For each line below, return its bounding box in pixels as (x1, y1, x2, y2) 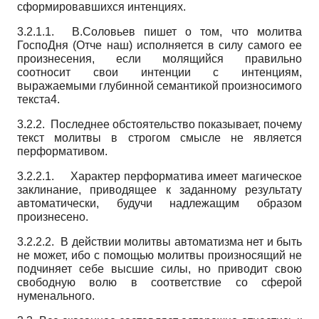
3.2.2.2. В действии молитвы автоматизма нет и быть (17, 235, 302, 248)
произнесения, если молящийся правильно (17, 52, 302, 65)
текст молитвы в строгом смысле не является (17, 131, 302, 144)
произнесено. (17, 210, 88, 223)
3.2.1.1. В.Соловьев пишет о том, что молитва (17, 25, 302, 38)
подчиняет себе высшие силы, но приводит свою (17, 262, 302, 275)
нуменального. (17, 289, 95, 302)
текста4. (17, 93, 60, 105)
